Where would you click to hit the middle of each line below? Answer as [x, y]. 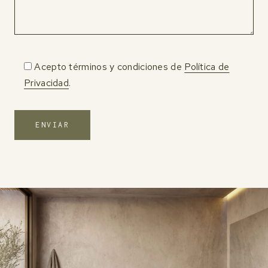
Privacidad [46, 83]
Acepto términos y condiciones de [109, 66]
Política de [207, 66]
